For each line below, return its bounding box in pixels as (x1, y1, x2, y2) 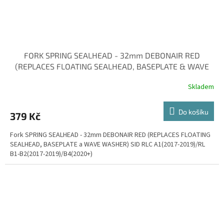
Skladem (188, 81, 214, 92)
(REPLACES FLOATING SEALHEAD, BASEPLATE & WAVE (15, 61, 209, 71)
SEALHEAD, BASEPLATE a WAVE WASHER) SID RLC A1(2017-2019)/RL (10, 139, 205, 149)
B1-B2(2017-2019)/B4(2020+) (10, 149, 92, 159)
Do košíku (178, 107, 208, 116)
